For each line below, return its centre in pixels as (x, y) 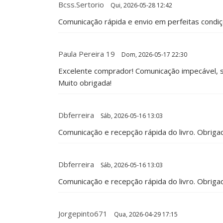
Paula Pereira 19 (87, 54)
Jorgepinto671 (83, 213)
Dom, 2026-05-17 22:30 (154, 54)
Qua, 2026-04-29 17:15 (145, 214)
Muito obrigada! (85, 82)
